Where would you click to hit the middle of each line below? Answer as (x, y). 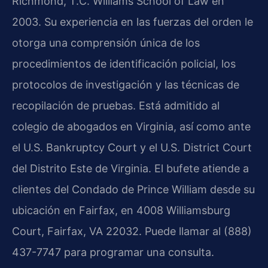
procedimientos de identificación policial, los (124, 63)
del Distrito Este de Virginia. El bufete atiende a (130, 168)
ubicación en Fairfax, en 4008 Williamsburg (121, 210)
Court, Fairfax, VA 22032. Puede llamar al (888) (132, 231)
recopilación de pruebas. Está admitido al (116, 105)
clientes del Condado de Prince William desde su (133, 189)
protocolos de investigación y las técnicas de (126, 84)
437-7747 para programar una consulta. (113, 252)
